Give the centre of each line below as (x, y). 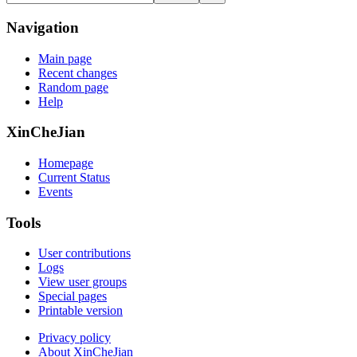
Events (55, 192)
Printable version (80, 311)
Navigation (43, 27)
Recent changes (78, 73)
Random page (73, 87)
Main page (65, 58)
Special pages (73, 296)
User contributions (84, 253)
